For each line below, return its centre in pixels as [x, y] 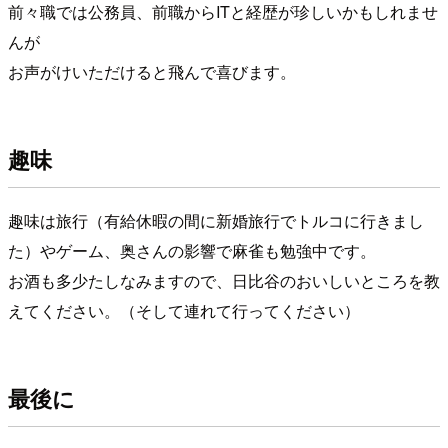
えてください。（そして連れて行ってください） [184, 310]
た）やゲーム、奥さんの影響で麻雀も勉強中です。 [192, 250]
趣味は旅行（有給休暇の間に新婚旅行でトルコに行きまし [216, 220]
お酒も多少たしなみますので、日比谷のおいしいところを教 [224, 280]
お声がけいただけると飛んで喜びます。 [152, 71]
